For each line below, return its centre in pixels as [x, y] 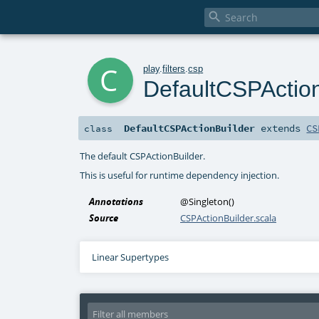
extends [281, 129]
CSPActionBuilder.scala [229, 218]
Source [104, 218]
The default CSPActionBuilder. [143, 156]
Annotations [116, 202]
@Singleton [205, 202]
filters [174, 68]
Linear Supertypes [130, 257]
